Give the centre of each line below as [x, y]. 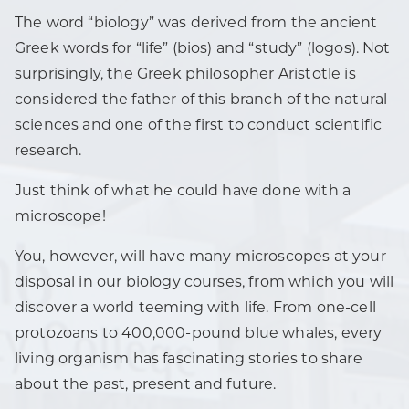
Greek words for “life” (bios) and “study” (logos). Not [203, 49]
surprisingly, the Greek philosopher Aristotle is [185, 75]
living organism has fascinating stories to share [189, 360]
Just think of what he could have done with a [183, 192]
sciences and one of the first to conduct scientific [199, 126]
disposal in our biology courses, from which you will [204, 283]
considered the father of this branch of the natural [201, 100]
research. [48, 152]
